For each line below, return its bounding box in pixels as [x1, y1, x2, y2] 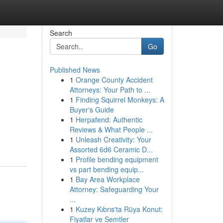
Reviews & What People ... [69, 124, 153, 134]
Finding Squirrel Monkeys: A [75, 95, 164, 105]
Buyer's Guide [69, 105, 114, 114]
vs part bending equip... [69, 164, 144, 174]
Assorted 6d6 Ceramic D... [69, 144, 153, 154]
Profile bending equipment [75, 154, 158, 164]
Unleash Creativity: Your [75, 134, 151, 144]
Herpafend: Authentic [75, 114, 142, 124]
